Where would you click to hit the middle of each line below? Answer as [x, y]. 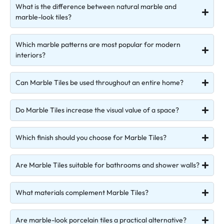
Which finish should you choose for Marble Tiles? [91, 137]
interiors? [30, 55]
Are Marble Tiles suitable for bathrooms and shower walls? [107, 165]
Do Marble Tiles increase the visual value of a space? [97, 110]
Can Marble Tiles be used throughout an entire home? [99, 82]
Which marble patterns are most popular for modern [98, 44]
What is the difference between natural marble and [96, 6]
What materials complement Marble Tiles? [82, 192]
